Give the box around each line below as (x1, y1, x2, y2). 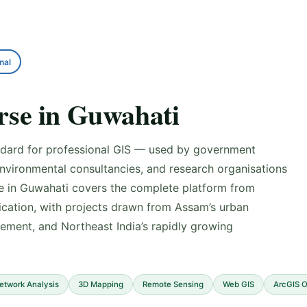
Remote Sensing (143, 280, 204, 289)
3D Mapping (78, 280, 123, 289)
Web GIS (223, 280, 254, 289)
